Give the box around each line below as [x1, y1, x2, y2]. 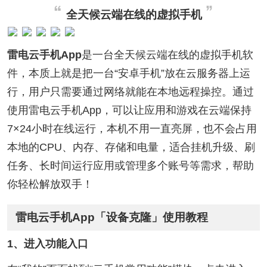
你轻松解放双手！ [7, 178, 93, 190]
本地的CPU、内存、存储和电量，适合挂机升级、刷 [7, 141, 255, 153]
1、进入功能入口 [7, 238, 88, 250]
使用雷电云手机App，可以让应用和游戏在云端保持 [7, 104, 252, 116]
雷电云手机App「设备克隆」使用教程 [15, 211, 209, 224]
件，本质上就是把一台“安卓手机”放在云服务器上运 [7, 67, 250, 79]
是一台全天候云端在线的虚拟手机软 [81, 48, 253, 61]
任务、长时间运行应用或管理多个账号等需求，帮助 [7, 159, 254, 172]
